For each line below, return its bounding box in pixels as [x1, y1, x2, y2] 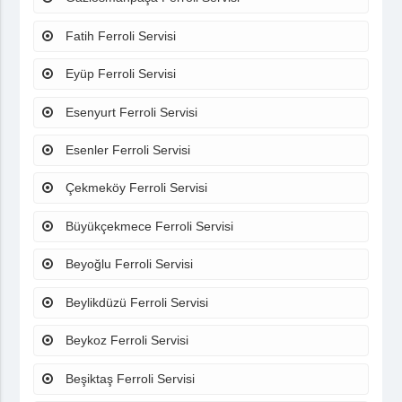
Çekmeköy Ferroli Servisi [62, 180, 208, 196]
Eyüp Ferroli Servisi [62, 66, 177, 82]
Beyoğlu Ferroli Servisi [62, 257, 194, 272]
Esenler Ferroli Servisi [62, 142, 191, 157]
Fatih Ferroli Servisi [62, 28, 177, 43]
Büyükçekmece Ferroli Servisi [62, 218, 234, 233]
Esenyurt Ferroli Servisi [62, 104, 198, 119]
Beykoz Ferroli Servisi [62, 333, 189, 348]
